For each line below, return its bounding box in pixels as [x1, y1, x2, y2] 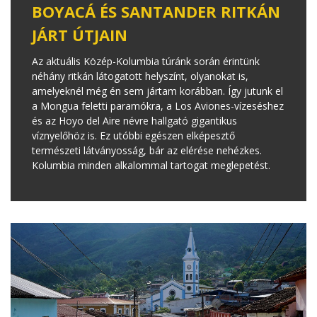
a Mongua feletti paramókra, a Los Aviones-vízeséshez [32, 98, 284, 113]
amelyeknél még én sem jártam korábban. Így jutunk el [32, 83, 283, 98]
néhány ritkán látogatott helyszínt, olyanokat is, [32, 69, 248, 83]
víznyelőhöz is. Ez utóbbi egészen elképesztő [32, 128, 235, 142]
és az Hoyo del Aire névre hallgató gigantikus [32, 113, 237, 127]
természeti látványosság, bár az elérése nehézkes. [32, 143, 262, 157]
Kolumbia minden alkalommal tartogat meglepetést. [32, 158, 270, 172]
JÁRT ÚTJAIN [32, 23, 127, 45]
